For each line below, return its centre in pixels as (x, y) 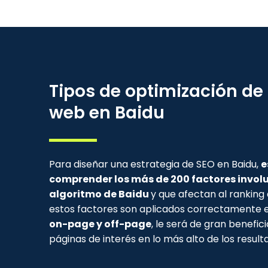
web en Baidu (107, 113)
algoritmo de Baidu (100, 194)
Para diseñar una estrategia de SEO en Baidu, (155, 164)
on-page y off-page (100, 224)
